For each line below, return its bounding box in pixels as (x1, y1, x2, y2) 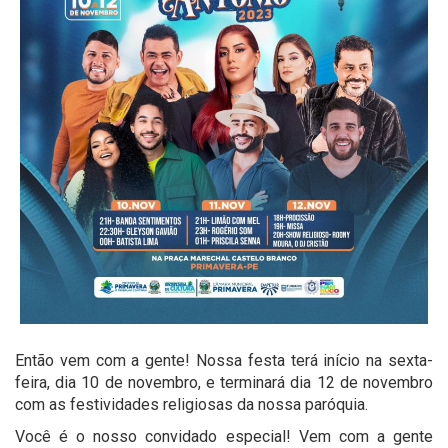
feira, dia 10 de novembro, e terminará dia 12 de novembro (15, 372, 433, 392)
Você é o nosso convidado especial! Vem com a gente (15, 426, 433, 446)
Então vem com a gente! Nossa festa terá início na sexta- (15, 350, 433, 370)
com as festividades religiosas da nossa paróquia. (15, 394, 368, 414)
